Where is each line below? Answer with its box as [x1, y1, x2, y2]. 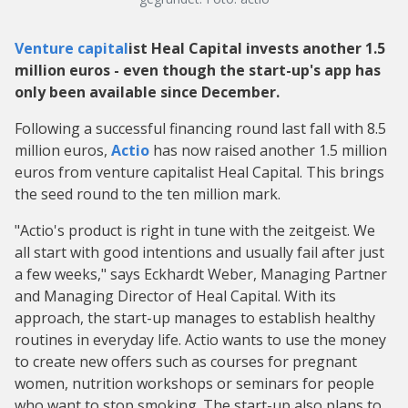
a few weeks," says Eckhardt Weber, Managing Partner [15, 264, 387, 284]
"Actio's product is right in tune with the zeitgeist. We [15, 220, 375, 240]
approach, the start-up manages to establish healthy [15, 308, 375, 328]
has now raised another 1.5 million [149, 140, 387, 160]
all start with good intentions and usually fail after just [15, 242, 384, 262]
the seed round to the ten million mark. [15, 184, 280, 204]
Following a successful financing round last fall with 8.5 [15, 118, 386, 138]
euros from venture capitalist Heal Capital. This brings [15, 162, 384, 182]
